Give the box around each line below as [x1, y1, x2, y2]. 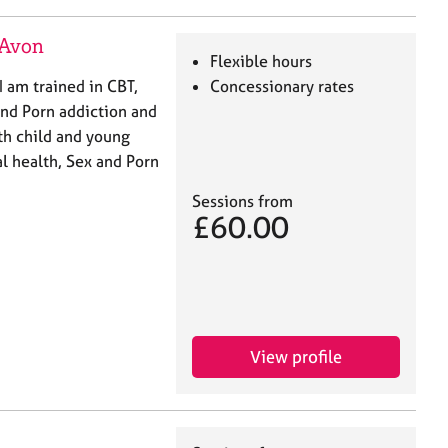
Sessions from [192, 191, 293, 212]
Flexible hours [210, 50, 313, 71]
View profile [250, 346, 342, 368]
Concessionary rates [210, 75, 355, 96]
